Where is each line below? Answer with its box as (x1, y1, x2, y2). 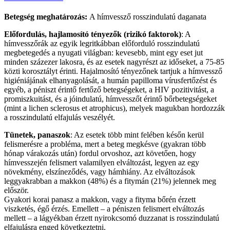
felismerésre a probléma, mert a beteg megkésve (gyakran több (4, 139, 206, 148)
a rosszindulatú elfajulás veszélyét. (4, 112, 115, 122)
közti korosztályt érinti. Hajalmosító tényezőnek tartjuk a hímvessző (4, 66, 222, 75)
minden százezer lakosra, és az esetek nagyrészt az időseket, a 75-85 (4, 57, 224, 66)
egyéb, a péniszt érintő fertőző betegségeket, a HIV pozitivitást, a (4, 85, 214, 94)
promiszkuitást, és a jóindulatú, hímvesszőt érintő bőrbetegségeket (4, 94, 217, 103)
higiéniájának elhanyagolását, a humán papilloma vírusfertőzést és (4, 75, 217, 85)
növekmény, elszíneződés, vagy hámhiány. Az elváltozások (4, 167, 195, 176)
